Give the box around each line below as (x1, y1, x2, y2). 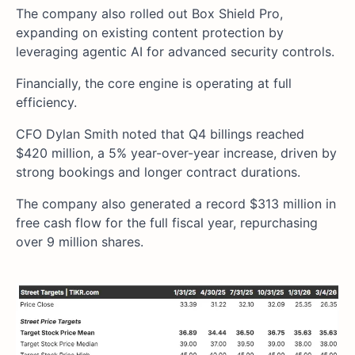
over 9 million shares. (16, 234, 143, 250)
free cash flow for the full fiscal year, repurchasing (16, 215, 318, 231)
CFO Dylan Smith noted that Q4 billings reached (16, 126, 304, 143)
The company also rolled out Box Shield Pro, (16, 6, 283, 22)
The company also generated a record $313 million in (16, 196, 336, 212)
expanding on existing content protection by (16, 25, 284, 41)
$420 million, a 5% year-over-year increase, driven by (16, 145, 337, 162)
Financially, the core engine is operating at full (16, 75, 292, 92)
